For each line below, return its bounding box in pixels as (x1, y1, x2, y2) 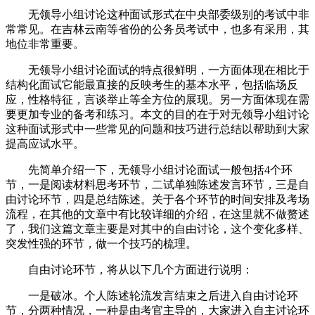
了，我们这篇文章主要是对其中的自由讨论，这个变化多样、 (6, 223, 309, 235)
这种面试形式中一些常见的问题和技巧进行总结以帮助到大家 (6, 123, 309, 135)
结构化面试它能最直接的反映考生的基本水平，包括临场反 (6, 79, 298, 91)
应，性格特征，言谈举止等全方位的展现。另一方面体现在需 (6, 94, 309, 105)
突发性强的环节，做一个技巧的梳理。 (6, 238, 197, 250)
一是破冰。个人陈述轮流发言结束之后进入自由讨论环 (6, 290, 298, 302)
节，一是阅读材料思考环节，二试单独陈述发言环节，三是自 (6, 179, 309, 191)
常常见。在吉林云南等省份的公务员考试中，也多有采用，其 (6, 23, 309, 35)
